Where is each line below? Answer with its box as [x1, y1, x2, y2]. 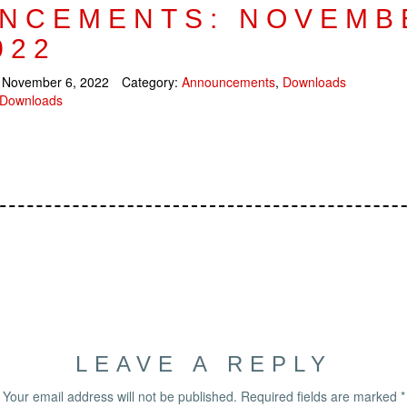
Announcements [182, 73, 275, 91]
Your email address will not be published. [2, 387, 237, 405]
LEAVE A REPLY [74, 352, 333, 376]
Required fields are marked [240, 387, 401, 405]
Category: [122, 73, 182, 91]
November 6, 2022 [2, 73, 109, 91]
